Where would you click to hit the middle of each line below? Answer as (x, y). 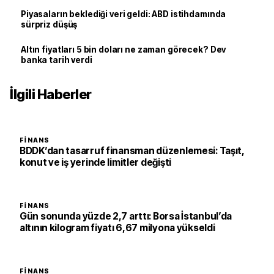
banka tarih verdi (57, 60)
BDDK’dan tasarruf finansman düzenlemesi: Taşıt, (132, 151)
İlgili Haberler (51, 94)
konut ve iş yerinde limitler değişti (95, 162)
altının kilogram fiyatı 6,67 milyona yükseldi (117, 228)
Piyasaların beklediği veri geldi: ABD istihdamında (124, 14)
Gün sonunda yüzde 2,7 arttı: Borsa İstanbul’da (126, 216)
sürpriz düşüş (49, 24)
